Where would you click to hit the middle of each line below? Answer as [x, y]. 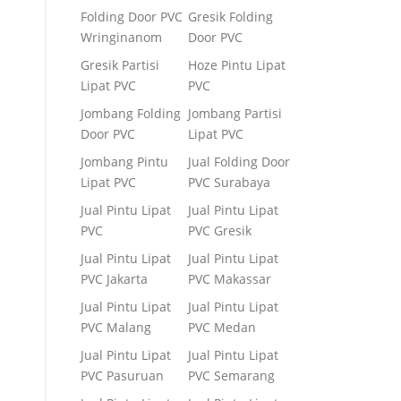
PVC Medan [222, 327]
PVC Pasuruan [122, 375]
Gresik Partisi [120, 65]
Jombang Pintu [124, 162]
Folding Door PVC [132, 17]
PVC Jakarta [114, 279]
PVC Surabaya [229, 182]
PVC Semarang [231, 375]
